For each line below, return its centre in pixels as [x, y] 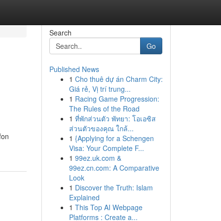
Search [60, 33]
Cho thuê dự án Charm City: [119, 79]
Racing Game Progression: [117, 99]
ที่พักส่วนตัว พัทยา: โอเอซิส [115, 118]
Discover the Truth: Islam [114, 187]
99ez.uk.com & [98, 158]
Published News [74, 69]
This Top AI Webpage [109, 207]
